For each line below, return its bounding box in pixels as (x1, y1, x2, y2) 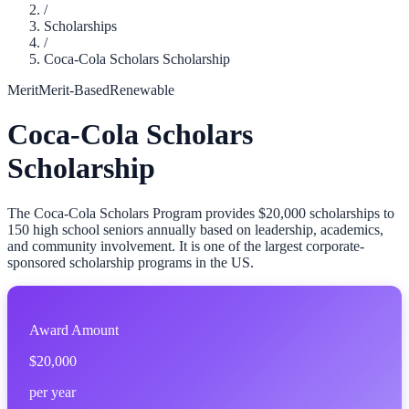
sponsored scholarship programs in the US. (7, 254, 254, 270)
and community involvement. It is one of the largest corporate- (7, 237, 364, 254)
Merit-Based (38, 82, 110, 98)
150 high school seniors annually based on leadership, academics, (7, 221, 383, 237)
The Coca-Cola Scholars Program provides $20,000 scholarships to (7, 204, 394, 221)
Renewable (110, 82, 174, 98)
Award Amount (29, 321, 119, 338)
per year (29, 383, 76, 400)
